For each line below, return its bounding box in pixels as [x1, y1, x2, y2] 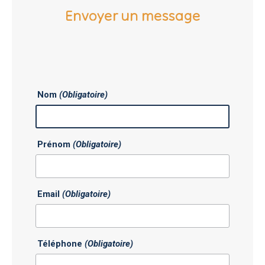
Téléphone [37, 238, 85, 249]
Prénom [37, 139, 73, 150]
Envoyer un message [64, 6, 201, 25]
